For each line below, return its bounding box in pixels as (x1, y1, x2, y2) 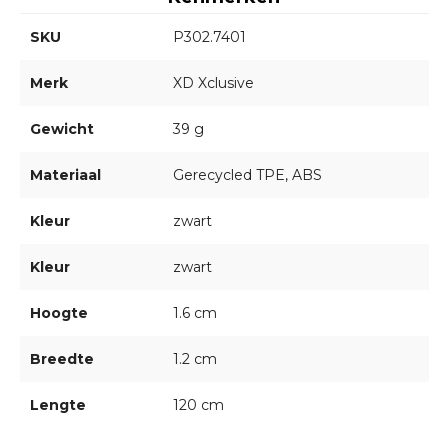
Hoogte (29, 304, 88, 323)
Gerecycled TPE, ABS (172, 166, 322, 185)
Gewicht (29, 120, 94, 139)
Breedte (29, 350, 94, 369)
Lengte (29, 396, 86, 415)
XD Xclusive (172, 74, 254, 93)
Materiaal (29, 166, 101, 185)
